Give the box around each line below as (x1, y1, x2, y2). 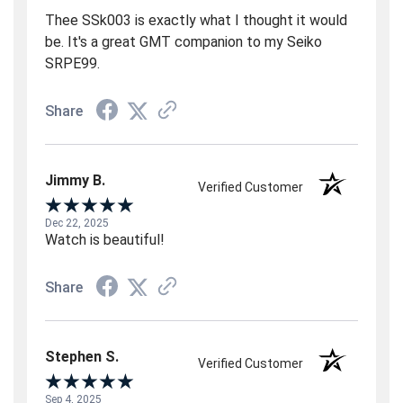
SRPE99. (45, 55, 100, 73)
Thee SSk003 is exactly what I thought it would (45, 12, 347, 30)
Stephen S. (45, 348, 119, 366)
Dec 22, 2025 (45, 217, 109, 230)
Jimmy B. (45, 172, 105, 190)
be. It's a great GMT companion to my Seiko (45, 33, 322, 51)
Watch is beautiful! (45, 231, 165, 249)
